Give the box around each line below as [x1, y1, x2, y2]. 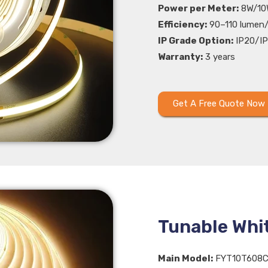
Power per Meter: [158, 2, 239, 14]
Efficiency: [158, 19, 207, 30]
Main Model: [158, 252, 213, 264]
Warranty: [158, 51, 203, 62]
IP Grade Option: [158, 35, 233, 46]
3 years [203, 51, 235, 62]
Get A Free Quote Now [173, 98, 265, 109]
